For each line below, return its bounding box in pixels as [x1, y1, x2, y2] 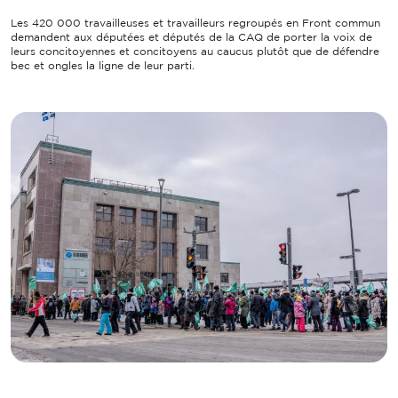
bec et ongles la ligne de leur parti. [11, 60, 195, 71]
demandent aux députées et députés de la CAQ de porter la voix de [11, 32, 372, 43]
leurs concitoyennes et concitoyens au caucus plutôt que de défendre [11, 46, 379, 57]
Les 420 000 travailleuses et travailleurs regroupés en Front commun [11, 18, 380, 28]
